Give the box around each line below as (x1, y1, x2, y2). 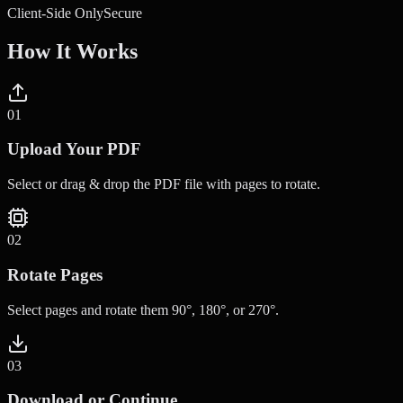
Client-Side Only (7, 4, 103, 21)
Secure (103, 4, 142, 21)
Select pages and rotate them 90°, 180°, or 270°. (7, 301, 279, 318)
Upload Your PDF (7, 139, 141, 159)
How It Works (7, 39, 138, 63)
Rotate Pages (7, 264, 103, 284)
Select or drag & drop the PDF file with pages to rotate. (7, 176, 320, 193)
